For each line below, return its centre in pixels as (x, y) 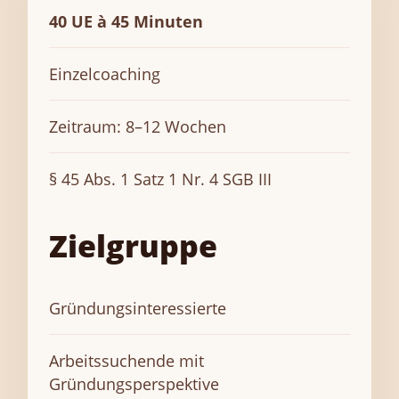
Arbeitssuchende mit (126, 361)
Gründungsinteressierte (138, 308)
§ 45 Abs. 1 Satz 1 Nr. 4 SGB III (160, 179)
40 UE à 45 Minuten (126, 21)
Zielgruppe (133, 246)
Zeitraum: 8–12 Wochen (138, 126)
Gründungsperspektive (134, 384)
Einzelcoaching (105, 74)
